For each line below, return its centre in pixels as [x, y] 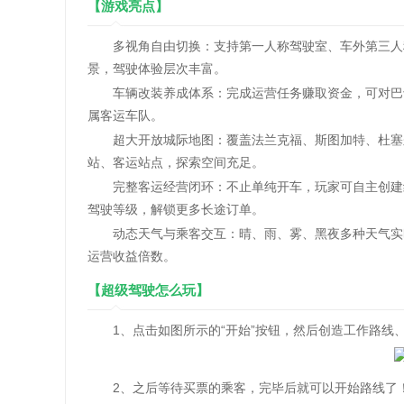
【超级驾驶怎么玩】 [148, 290]
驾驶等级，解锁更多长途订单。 [176, 209]
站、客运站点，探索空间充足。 [176, 162]
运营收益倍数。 [132, 256]
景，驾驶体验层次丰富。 [157, 69]
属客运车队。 [125, 115]
